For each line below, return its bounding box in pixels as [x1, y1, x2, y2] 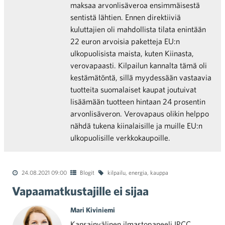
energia [129, 169, 147, 176]
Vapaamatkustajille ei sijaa [12, 184, 149, 198]
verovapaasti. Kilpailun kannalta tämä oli [70, 61, 207, 70]
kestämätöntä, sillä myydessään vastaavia [70, 73, 211, 82]
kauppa [150, 169, 168, 176]
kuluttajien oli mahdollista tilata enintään [70, 25, 206, 34]
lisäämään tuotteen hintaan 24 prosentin [70, 97, 205, 106]
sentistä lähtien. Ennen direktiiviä [70, 13, 181, 22]
